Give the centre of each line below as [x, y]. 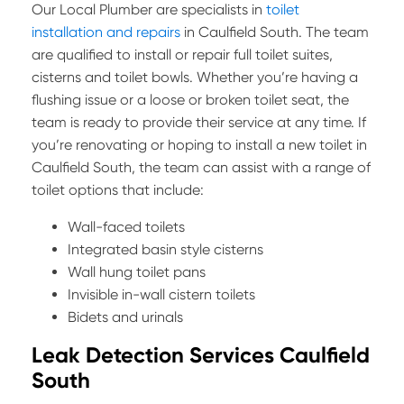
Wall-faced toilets [126, 227]
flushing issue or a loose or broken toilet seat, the [190, 100]
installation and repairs [106, 32]
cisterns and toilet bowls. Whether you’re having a [195, 78]
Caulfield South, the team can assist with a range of [201, 168]
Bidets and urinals [125, 317]
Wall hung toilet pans [137, 272]
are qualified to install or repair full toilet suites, [182, 55]
